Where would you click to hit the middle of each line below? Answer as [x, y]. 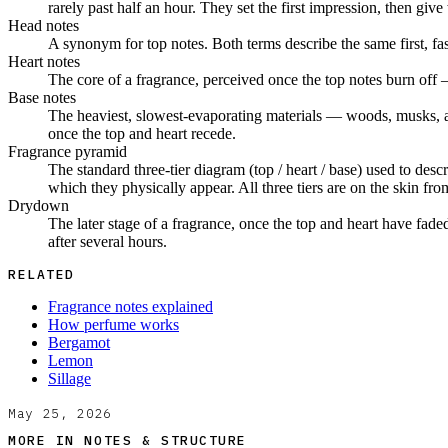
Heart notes [44, 61]
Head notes [43, 25]
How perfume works [113, 324]
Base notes [42, 97]
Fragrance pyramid [67, 151]
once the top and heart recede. [142, 133]
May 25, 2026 [60, 413]
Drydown [38, 205]
